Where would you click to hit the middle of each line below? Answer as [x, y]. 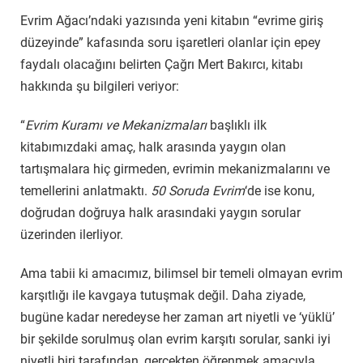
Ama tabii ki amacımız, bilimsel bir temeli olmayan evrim [181, 273]
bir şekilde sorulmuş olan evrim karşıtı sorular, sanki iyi [175, 339]
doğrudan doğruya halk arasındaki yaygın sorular [160, 213]
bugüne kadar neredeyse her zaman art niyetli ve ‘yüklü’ [177, 317]
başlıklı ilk [237, 126]
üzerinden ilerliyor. [72, 235]
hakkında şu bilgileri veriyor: [100, 87]
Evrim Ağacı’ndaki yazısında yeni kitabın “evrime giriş [172, 21]
